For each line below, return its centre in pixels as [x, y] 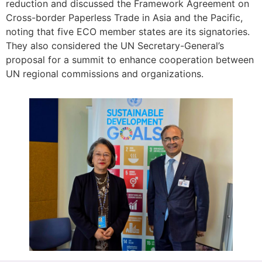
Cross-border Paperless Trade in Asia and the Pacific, [124, 17]
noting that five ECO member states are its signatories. [128, 31]
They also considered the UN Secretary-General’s [115, 45]
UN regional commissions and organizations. [105, 73]
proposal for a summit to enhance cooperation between [130, 59]
